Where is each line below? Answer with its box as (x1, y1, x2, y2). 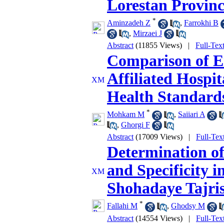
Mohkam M (107, 110, 144, 119)
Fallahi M (107, 201, 137, 210)
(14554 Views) (135, 214, 182, 222)
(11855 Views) (135, 41, 182, 49)
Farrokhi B (184, 18, 218, 27)
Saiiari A (178, 110, 205, 119)
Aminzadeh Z (107, 18, 150, 27)
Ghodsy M (171, 201, 205, 210)
